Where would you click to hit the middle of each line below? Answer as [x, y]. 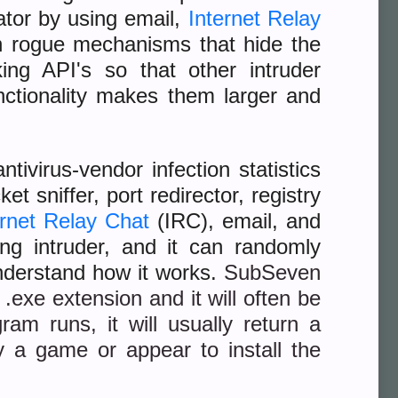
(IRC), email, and [235, 221]
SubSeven [272, 272]
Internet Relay [255, 18]
